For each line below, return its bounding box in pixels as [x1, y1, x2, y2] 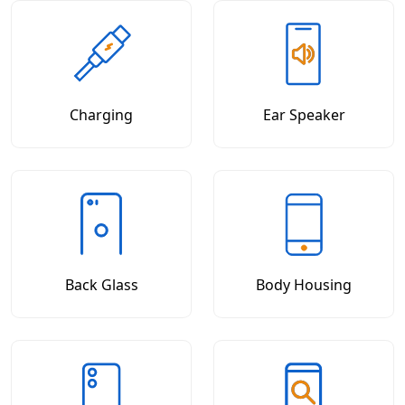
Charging [70, 105, 133, 125]
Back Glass [64, 275, 138, 295]
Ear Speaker [262, 105, 345, 125]
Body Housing [256, 275, 352, 295]
